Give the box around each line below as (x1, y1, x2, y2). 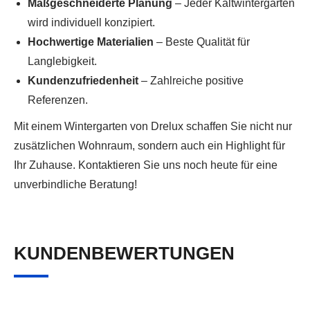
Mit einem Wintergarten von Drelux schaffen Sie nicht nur (14, 120, 292, 133)
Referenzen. (28, 94, 88, 107)
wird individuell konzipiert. (28, 17, 155, 29)
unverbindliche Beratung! (14, 179, 137, 191)
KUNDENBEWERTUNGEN (14, 243, 235, 264)
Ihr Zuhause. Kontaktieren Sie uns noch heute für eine (14, 159, 277, 172)
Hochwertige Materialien (28, 36, 154, 48)
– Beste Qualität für (154, 36, 250, 48)
